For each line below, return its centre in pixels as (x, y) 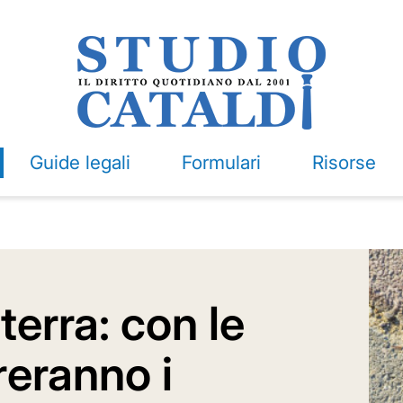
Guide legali (80, 162)
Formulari (221, 162)
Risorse (344, 162)
